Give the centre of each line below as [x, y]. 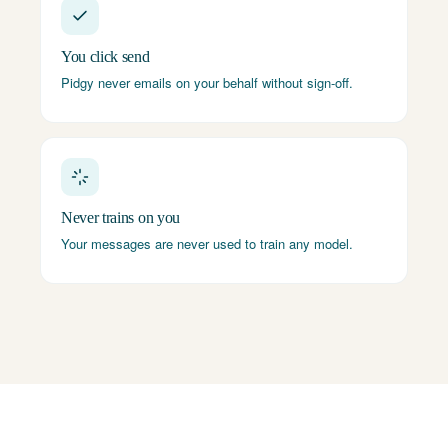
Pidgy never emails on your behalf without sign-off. [207, 82]
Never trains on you [120, 217]
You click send [105, 56]
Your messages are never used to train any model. [207, 243]
